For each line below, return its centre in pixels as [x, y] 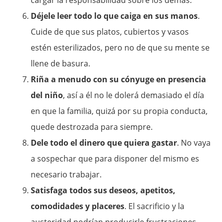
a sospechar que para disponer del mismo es [115, 159]
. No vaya [194, 143]
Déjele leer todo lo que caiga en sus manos [114, 16]
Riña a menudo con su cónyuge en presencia [119, 80]
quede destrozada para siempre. [92, 127]
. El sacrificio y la [155, 206]
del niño [47, 95]
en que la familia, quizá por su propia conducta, [119, 111]
